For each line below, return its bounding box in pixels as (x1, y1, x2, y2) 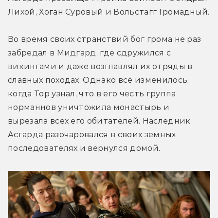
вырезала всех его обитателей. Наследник (8, 116, 191, 126)
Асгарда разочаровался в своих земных (8, 130, 176, 140)
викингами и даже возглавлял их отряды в (8, 62, 193, 72)
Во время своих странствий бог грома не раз (8, 35, 201, 44)
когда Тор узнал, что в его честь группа (8, 89, 176, 99)
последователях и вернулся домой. (8, 144, 161, 153)
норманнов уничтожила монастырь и (8, 103, 170, 112)
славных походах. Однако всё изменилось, (8, 75, 189, 85)
